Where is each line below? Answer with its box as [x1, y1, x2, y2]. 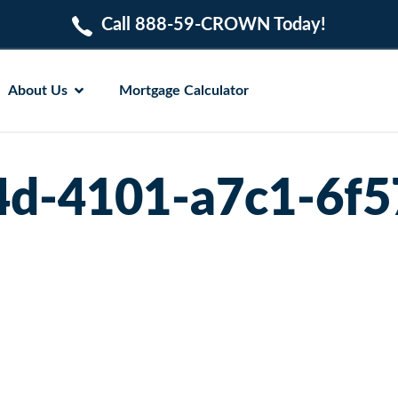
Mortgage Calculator [118, 83, 249, 98]
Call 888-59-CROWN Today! [101, 15, 327, 34]
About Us [7, 83, 68, 98]
